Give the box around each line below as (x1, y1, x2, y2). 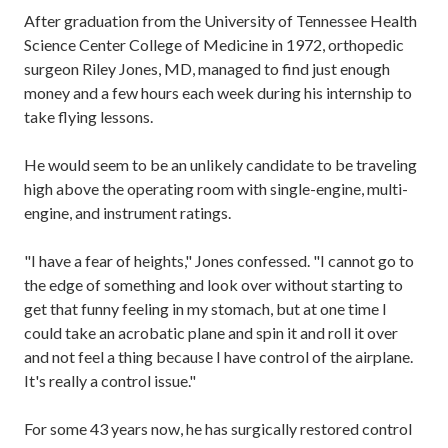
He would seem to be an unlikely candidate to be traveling (24, 154, 417, 174)
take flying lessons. (24, 106, 153, 126)
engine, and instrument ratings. (24, 202, 231, 222)
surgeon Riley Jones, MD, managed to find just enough (24, 58, 390, 78)
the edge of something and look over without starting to (24, 274, 403, 294)
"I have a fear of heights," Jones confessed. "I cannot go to (24, 250, 414, 270)
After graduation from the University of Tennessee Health (24, 10, 417, 30)
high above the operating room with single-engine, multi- (24, 178, 408, 198)
